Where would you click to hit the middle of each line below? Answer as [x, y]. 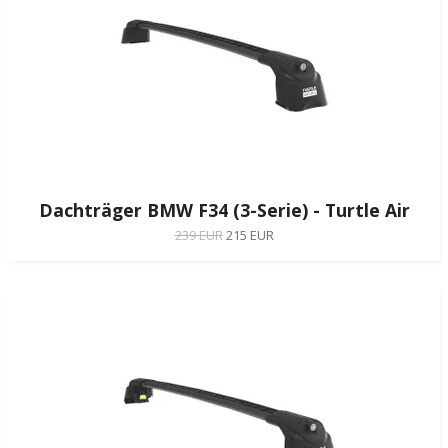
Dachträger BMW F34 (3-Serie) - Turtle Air [224, 209]
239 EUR [198, 234]
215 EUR [249, 234]
